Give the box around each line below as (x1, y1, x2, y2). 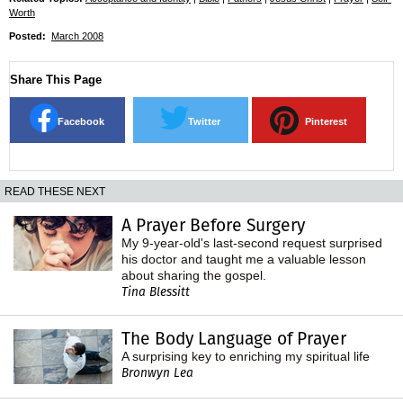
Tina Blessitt (121, 282, 190, 300)
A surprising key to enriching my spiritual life (121, 348, 370, 363)
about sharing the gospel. (121, 267, 266, 282)
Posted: (9, 30, 49, 41)
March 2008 (51, 30, 103, 41)
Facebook (57, 115, 104, 127)
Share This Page (10, 72, 102, 86)
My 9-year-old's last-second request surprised (121, 235, 382, 250)
